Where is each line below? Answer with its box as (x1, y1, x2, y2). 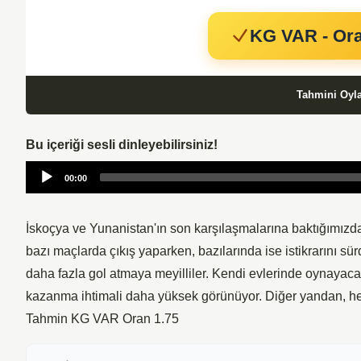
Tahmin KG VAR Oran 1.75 (26, 311, 179, 326)
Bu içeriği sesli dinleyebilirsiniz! (26, 137, 218, 151)
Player (25, 181, 62, 196)
